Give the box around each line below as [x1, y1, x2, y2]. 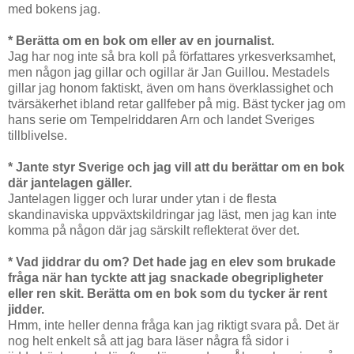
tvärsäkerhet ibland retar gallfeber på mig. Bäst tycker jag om [8, 97, 345, 111]
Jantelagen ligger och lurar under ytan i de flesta [8, 192, 277, 206]
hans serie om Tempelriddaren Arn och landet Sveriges [8, 113, 314, 127]
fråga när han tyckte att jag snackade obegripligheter [8, 271, 323, 285]
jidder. [8, 303, 44, 317]
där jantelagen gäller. [8, 176, 132, 190]
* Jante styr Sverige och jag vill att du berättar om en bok [8, 160, 345, 175]
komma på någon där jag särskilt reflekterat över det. [8, 224, 299, 238]
